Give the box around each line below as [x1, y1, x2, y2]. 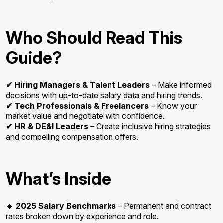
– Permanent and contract [116, 201, 211, 211]
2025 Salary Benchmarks [16, 201, 116, 211]
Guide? [6, 47, 62, 68]
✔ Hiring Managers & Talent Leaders [6, 80, 150, 90]
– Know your [149, 101, 197, 111]
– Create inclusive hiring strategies [88, 121, 211, 131]
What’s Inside [6, 168, 111, 189]
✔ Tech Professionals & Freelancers [6, 101, 149, 111]
